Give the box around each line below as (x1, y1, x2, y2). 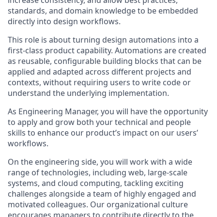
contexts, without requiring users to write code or (8, 77, 191, 88)
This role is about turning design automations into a (8, 34, 199, 45)
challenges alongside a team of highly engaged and (8, 188, 196, 199)
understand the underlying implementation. (8, 88, 169, 98)
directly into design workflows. (8, 16, 121, 27)
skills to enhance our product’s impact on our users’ (8, 127, 198, 138)
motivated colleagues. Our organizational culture (8, 199, 188, 210)
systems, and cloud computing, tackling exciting (8, 178, 184, 188)
